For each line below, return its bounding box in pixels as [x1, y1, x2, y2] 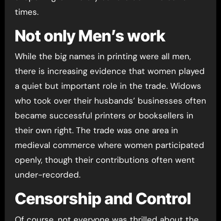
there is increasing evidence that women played [14, 66, 205, 76]
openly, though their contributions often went [14, 154, 195, 165]
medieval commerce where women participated [14, 140, 204, 150]
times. [14, 6, 38, 17]
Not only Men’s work [14, 26, 165, 45]
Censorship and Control [14, 189, 191, 208]
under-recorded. [14, 169, 80, 180]
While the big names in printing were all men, [14, 51, 191, 62]
